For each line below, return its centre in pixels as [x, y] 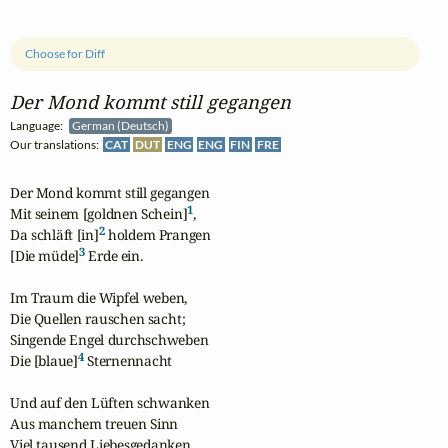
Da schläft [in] [54, 235]
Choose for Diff [65, 54]
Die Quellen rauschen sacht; [98, 319]
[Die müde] [45, 256]
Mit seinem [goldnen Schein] [99, 214]
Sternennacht [128, 361]
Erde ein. [113, 256]
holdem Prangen [159, 235]
